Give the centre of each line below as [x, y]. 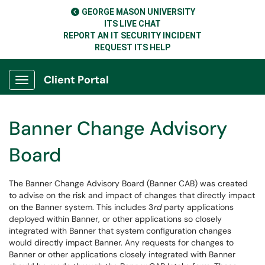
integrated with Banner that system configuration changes [120, 231]
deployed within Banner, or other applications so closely [115, 219]
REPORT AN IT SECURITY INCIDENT [132, 35]
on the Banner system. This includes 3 [81, 207]
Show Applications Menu [68, 89]
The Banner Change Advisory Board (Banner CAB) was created [128, 183]
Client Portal [76, 80]
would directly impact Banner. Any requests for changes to [121, 243]
